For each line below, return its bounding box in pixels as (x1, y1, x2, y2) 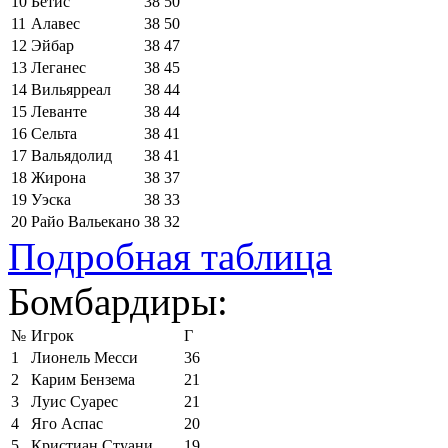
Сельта (31, 124, 77, 142)
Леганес (31, 58, 86, 76)
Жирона (31, 168, 86, 186)
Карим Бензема (31, 370, 135, 388)
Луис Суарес (31, 392, 118, 410)
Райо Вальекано (31, 212, 140, 230)
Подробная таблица (8, 234, 332, 278)
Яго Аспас (31, 414, 103, 432)
